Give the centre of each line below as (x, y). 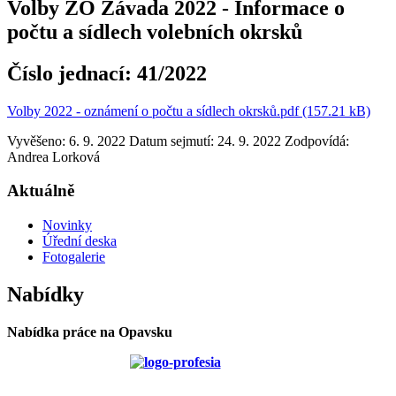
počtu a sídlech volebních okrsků (155, 31)
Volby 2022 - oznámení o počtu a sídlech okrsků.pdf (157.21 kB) (189, 110)
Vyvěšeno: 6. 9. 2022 (66, 141)
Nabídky (46, 295)
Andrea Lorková (53, 156)
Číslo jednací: (72, 73)
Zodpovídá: (317, 141)
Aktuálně (41, 191)
